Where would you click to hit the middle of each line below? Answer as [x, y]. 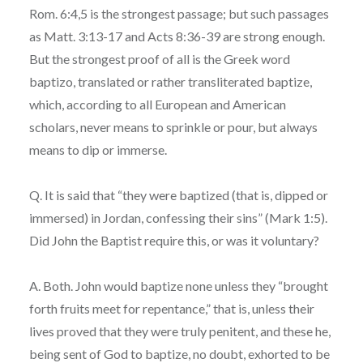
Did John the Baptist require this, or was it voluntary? [174, 240]
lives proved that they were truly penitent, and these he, [179, 331]
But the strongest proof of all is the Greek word [159, 58]
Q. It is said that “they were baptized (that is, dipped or [178, 194]
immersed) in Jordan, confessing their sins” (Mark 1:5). [178, 217]
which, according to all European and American [157, 104]
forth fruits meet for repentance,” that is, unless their [171, 308]
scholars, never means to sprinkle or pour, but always [173, 126]
